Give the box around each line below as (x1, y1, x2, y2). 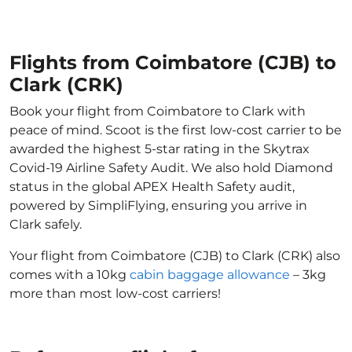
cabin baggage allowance (130, 267, 290, 282)
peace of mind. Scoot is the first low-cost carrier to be (9, 123, 342, 137)
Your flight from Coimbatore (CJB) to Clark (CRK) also (9, 248, 340, 263)
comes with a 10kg (9, 267, 130, 282)
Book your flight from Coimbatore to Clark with (9, 104, 306, 119)
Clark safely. (9, 217, 82, 232)
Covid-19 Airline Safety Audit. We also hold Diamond (9, 160, 333, 175)
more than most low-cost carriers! (9, 286, 221, 301)
